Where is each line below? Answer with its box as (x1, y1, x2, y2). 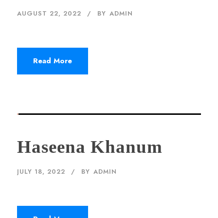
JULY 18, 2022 (17, 166, 65, 176)
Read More (33, 55, 72, 66)
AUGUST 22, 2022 (17, 8, 81, 18)
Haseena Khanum (17, 136, 163, 157)
